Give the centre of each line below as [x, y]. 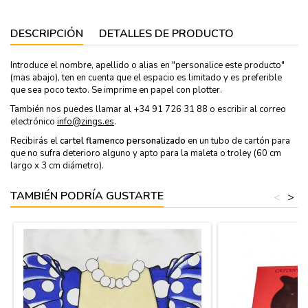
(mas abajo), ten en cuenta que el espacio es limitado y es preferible [146, 77]
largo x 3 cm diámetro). [57, 165]
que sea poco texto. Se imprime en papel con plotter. [116, 90]
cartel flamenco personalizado [124, 141]
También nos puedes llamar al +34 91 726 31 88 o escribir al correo [148, 109]
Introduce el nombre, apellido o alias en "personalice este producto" [147, 65]
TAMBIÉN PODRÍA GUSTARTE [87, 196]
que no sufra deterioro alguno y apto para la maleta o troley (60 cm [146, 153]
